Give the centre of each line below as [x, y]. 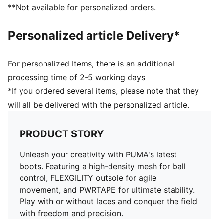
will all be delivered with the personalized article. [99, 105]
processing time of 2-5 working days [77, 77]
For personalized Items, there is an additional [91, 64]
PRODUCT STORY [62, 134]
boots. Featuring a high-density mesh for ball [103, 166]
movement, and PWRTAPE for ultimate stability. [107, 190]
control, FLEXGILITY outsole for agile [88, 178]
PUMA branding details [50, 13]
